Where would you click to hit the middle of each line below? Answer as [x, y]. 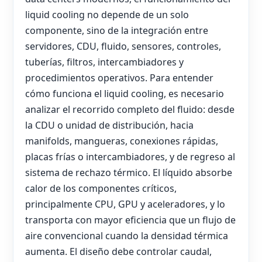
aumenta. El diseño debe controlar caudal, [118, 251]
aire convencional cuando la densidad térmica [127, 235]
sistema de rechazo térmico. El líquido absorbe [129, 172]
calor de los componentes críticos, [101, 188]
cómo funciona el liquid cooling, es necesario [125, 93]
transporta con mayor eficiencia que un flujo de [130, 220]
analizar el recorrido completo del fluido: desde [130, 109]
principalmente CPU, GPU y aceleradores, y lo [125, 204]
